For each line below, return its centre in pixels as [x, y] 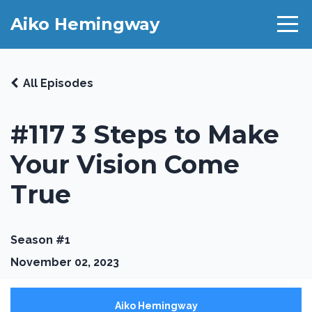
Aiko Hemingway [85, 24]
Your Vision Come [125, 164]
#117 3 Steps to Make [145, 134]
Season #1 [40, 240]
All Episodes [58, 83]
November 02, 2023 [65, 262]
